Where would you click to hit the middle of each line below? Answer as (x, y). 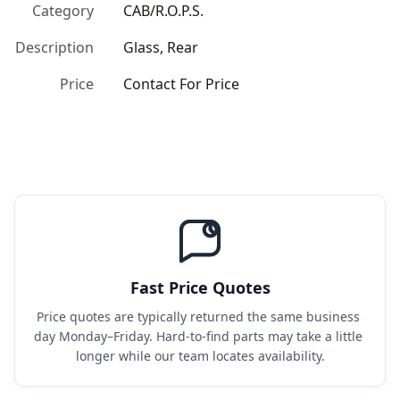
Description (54, 47)
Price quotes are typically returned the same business (198, 317)
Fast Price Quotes (200, 287)
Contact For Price (181, 84)
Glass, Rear (161, 47)
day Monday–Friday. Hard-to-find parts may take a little (198, 336)
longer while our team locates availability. (200, 356)
